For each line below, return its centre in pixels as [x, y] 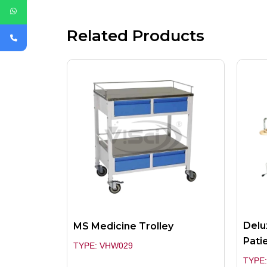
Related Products [136, 36]
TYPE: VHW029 [103, 246]
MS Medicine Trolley [123, 226]
